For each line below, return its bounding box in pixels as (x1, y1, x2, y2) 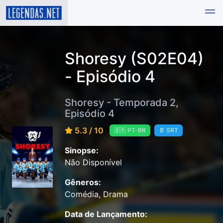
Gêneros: (65, 177, 101, 188)
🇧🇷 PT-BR (114, 126, 146, 134)
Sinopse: (65, 145, 99, 156)
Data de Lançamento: (65, 209, 147, 220)
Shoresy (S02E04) (65, 49, 204, 68)
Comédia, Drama (65, 189, 128, 200)
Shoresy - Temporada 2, (65, 96, 179, 109)
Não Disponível (65, 157, 122, 168)
